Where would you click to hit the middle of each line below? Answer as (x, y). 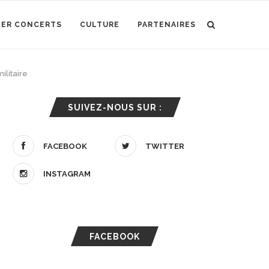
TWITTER (165, 146)
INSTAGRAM (67, 174)
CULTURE (100, 25)
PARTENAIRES (167, 25)
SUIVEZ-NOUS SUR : (115, 107)
